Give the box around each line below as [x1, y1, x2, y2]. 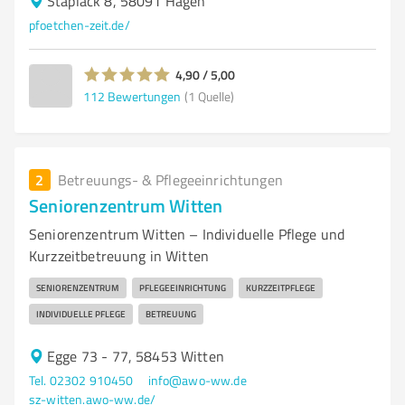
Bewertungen [108, 87, 181, 105]
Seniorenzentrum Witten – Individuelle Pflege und [29, 224, 345, 244]
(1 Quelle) [184, 87, 234, 105]
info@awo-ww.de [147, 372, 247, 389]
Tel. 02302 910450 [29, 372, 134, 389]
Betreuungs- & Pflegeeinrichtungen [58, 170, 283, 190]
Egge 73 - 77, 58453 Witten [47, 346, 224, 366]
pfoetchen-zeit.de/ [29, 16, 130, 33]
